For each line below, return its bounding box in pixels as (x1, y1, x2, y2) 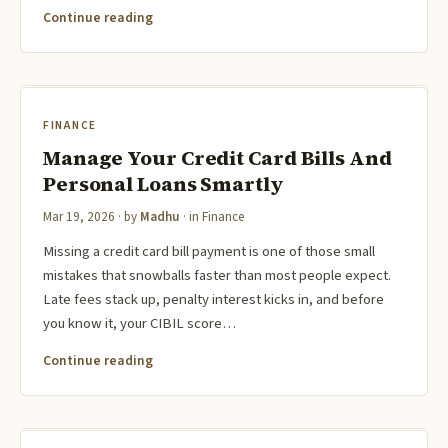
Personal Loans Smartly (43, 170, 284, 199)
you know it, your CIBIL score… (43, 313, 236, 335)
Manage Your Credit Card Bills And (43, 144, 392, 173)
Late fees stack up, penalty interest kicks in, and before (43, 289, 384, 311)
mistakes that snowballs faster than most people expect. (43, 265, 391, 287)
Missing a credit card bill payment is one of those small (43, 241, 375, 263)
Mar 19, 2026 (43, 208, 115, 227)
